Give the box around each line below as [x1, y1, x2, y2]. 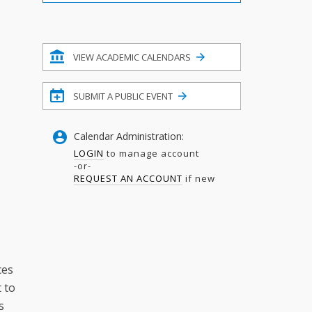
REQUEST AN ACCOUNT [74, 171, 182, 185]
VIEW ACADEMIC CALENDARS [73, 51, 191, 64]
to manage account [104, 146, 199, 159]
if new [182, 171, 215, 185]
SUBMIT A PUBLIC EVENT [73, 90, 173, 103]
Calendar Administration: [74, 129, 184, 143]
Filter [42, 1, 66, 16]
